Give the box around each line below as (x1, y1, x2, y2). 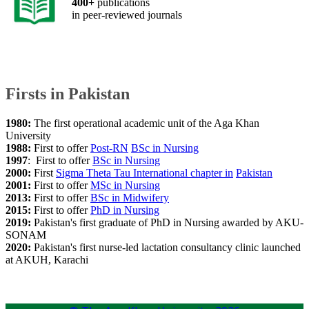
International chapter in (133, 166, 233, 179)
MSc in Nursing (90, 179, 160, 191)
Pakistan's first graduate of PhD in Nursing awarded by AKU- (34, 216, 303, 228)
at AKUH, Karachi (6, 253, 88, 266)
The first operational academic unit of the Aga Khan (34, 117, 259, 129)
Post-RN (90, 141, 128, 154)
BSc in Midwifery (90, 191, 169, 203)
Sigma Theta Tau (56, 166, 133, 179)
